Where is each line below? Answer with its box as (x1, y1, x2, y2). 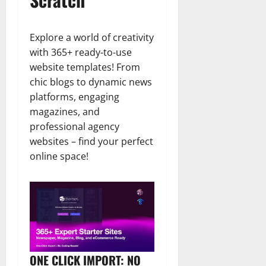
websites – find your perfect (30, 134, 153, 148)
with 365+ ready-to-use (30, 45, 132, 59)
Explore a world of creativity (30, 30, 154, 44)
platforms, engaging (30, 90, 119, 103)
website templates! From (30, 60, 140, 74)
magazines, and (30, 104, 100, 118)
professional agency (30, 119, 119, 133)
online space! (30, 149, 88, 163)
